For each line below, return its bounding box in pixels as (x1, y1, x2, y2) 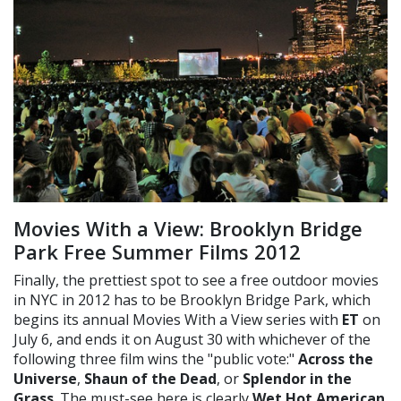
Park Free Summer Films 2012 (13, 237, 306, 265)
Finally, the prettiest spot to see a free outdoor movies (13, 269, 379, 290)
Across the (298, 348, 373, 369)
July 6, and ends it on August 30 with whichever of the (13, 328, 371, 349)
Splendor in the (243, 368, 352, 388)
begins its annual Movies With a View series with (13, 309, 342, 329)
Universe (13, 368, 77, 388)
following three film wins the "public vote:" (13, 348, 298, 369)
